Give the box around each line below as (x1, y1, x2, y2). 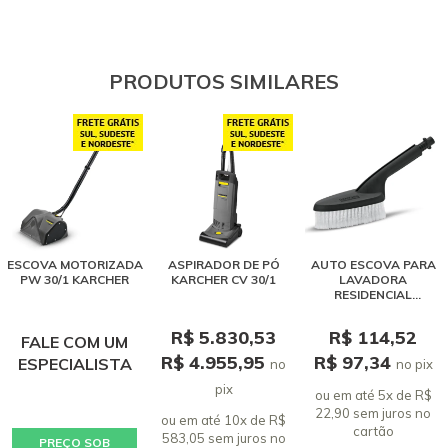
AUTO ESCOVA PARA (310, 257, 436, 273)
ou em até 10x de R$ (161, 412, 287, 429)
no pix (395, 356, 433, 373)
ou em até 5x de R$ (314, 387, 432, 404)
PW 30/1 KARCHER (20, 272, 130, 288)
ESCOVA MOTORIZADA (6, 257, 143, 273)
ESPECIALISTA (17, 354, 132, 375)
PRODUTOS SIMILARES (109, 69, 339, 94)
